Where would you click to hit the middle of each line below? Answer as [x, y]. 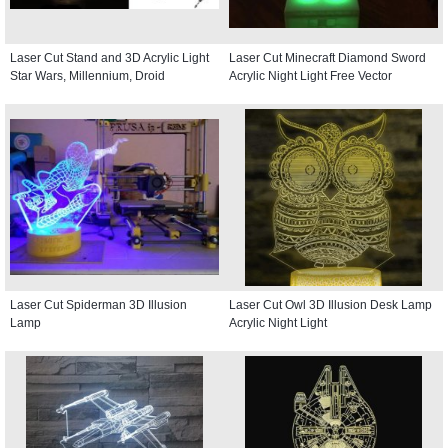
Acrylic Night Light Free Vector [310, 75]
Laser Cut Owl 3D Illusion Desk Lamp [330, 304]
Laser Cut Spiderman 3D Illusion [98, 304]
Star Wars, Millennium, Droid [87, 75]
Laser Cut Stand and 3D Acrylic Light [109, 57]
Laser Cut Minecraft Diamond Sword [327, 57]
